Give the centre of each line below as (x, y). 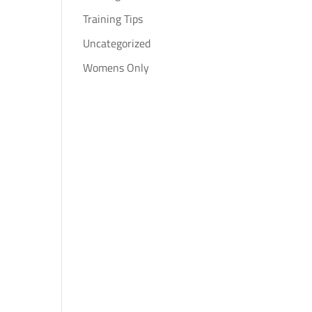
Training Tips (113, 19)
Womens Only (116, 68)
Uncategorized (117, 43)
